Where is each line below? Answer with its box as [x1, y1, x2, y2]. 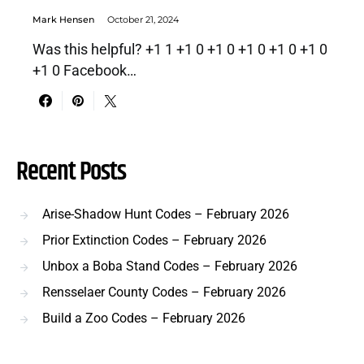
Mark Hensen [32, 13, 94, 25]
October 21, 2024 [107, 13, 179, 25]
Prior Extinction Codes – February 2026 [42, 232, 266, 248]
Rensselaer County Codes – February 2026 [42, 284, 286, 300]
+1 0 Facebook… [32, 62, 136, 79]
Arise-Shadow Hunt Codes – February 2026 [42, 206, 289, 222]
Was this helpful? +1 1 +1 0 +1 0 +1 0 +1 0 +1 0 [32, 41, 327, 58]
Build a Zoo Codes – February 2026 [42, 310, 245, 326]
